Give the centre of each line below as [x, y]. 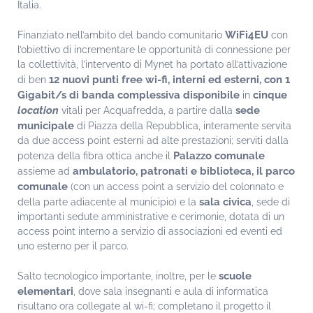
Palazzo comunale [219, 156]
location [38, 110]
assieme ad [44, 172]
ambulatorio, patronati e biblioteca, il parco [182, 171]
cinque [270, 95]
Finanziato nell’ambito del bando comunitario [121, 35]
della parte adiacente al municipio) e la [108, 202]
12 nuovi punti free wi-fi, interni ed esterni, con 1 [169, 80]
